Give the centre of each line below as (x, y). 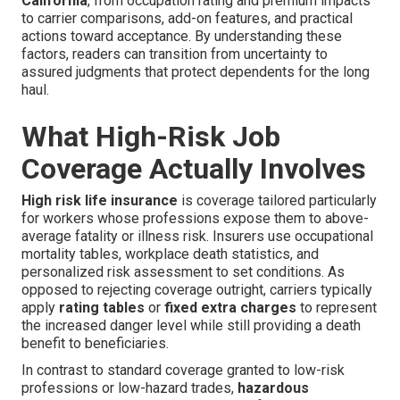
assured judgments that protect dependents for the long (196, 72)
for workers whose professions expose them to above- (195, 219)
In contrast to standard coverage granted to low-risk (183, 371)
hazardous (273, 388)
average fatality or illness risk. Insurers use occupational (197, 237)
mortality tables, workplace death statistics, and (170, 254)
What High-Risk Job (151, 137)
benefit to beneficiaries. (95, 344)
